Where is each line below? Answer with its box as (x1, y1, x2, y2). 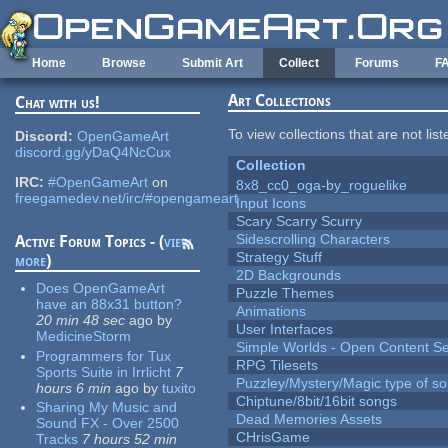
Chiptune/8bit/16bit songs (236, 393, 398, 410)
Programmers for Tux (36, 347, 172, 364)
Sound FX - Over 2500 (36, 415, 180, 432)
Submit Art (182, 56, 243, 70)
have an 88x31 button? (36, 296, 183, 313)
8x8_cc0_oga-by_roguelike (236, 177, 408, 194)
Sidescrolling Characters (236, 231, 391, 248)
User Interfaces (236, 321, 334, 338)
